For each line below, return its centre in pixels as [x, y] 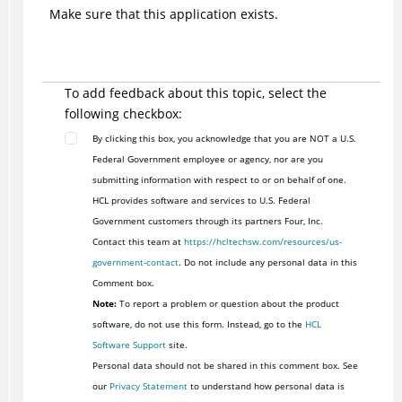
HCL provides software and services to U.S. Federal [201, 201]
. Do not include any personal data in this [267, 262]
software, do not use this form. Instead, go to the [198, 324]
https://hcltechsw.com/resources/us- [262, 242]
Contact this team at [138, 242]
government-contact [135, 262]
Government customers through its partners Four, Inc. [207, 221]
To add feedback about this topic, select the [195, 93]
